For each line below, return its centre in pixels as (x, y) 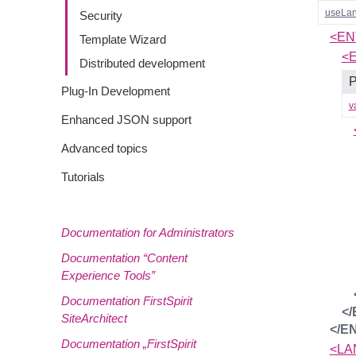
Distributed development (142, 63)
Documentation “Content (124, 258)
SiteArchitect (94, 318)
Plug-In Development (116, 91)
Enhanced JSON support (126, 120)
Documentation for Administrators (148, 232)
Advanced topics (104, 148)
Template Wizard (123, 39)
